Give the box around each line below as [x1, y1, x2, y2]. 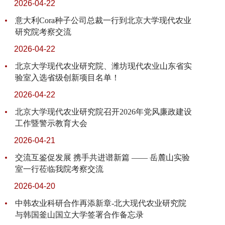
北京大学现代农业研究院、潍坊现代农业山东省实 [15, 62, 192, 71]
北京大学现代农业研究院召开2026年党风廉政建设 [15, 107, 192, 117]
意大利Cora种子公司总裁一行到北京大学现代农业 [15, 16, 191, 25]
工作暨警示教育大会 [15, 119, 87, 128]
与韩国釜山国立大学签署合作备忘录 [15, 210, 144, 219]
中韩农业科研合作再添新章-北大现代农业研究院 [15, 199, 186, 208]
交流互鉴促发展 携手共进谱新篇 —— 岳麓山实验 [15, 153, 190, 162]
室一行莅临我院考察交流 [15, 165, 103, 174]
